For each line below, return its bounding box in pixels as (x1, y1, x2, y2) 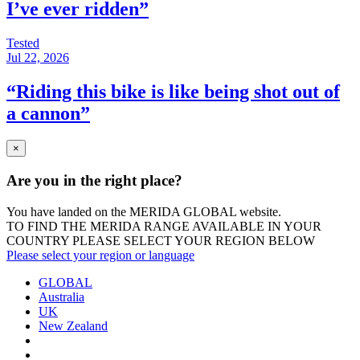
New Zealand (39, 318, 108, 333)
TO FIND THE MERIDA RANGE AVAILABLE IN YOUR (6, 219, 321, 233)
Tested (6, 35, 39, 50)
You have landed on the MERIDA (6, 204, 183, 219)
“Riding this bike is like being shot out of (6, 80, 340, 102)
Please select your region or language (6, 247, 194, 262)
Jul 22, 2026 (6, 50, 69, 64)
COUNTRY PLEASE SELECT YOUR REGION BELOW (6, 233, 315, 247)
